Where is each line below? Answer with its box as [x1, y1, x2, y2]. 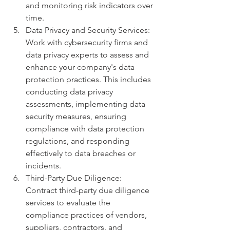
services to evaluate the [26, 198, 112, 208]
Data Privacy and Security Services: [26, 25, 152, 35]
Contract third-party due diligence [26, 185, 151, 196]
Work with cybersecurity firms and [26, 37, 150, 48]
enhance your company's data [26, 62, 137, 72]
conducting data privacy [26, 87, 115, 97]
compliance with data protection [26, 124, 146, 134]
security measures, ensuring [26, 111, 128, 122]
